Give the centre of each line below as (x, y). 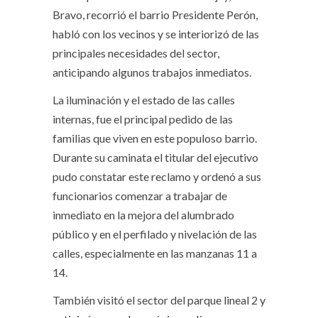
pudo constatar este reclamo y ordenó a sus (157, 176)
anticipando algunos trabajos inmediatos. (152, 72)
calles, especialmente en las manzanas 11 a (155, 253)
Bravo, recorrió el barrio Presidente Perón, (155, 15)
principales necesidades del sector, (136, 53)
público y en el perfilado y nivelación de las (155, 234)
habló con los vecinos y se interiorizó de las (156, 34)
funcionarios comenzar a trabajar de (140, 196)
